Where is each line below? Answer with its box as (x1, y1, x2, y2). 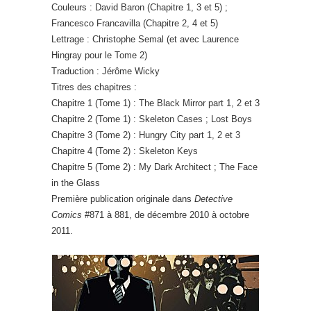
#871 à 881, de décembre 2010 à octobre (82, 210, 249, 220)
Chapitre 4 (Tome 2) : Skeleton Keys (51, 146, 198, 156)
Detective (194, 194, 233, 204)
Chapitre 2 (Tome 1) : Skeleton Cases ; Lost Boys (51, 114, 252, 124)
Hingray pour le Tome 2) (51, 50, 147, 60)
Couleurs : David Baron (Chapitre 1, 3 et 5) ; (51, 2, 228, 12)
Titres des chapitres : (51, 82, 137, 92)
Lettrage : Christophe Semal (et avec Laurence (51, 34, 239, 44)
